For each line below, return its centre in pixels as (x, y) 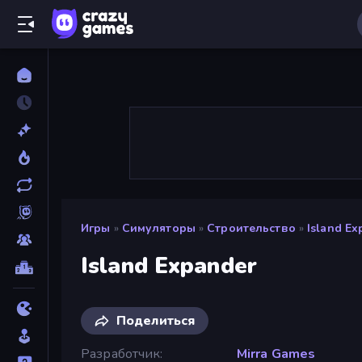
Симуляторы (158, 228)
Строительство (251, 228)
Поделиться (156, 320)
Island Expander (169, 265)
